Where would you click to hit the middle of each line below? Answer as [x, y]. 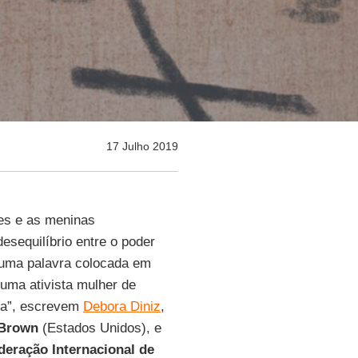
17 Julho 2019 [142, 146]
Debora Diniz [121, 306]
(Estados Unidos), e [99, 328]
